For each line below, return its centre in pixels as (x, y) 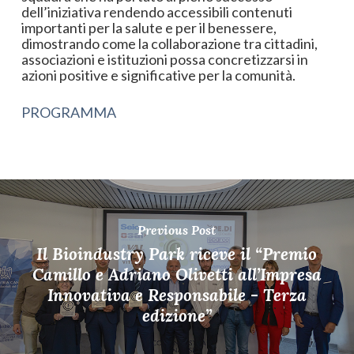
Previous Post (177, 230)
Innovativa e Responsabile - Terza (177, 296)
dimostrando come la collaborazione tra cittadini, (169, 43)
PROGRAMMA (68, 112)
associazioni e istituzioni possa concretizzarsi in (164, 59)
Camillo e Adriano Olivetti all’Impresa (177, 275)
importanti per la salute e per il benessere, (149, 27)
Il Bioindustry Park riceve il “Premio (177, 254)
